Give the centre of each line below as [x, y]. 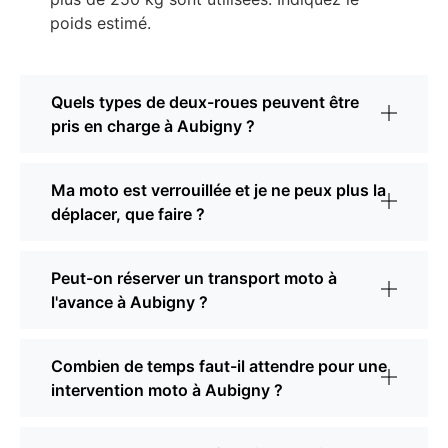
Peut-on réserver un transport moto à [194, 278]
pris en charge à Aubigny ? [153, 126]
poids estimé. [100, 23]
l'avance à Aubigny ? [129, 302]
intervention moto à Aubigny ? [167, 390]
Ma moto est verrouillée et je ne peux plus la [218, 190]
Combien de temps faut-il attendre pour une [219, 366]
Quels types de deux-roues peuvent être [205, 102]
